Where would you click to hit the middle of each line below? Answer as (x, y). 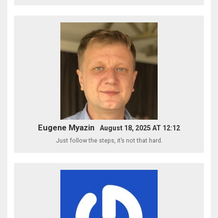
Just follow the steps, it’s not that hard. (109, 140)
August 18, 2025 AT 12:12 (140, 128)
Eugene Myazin (66, 127)
